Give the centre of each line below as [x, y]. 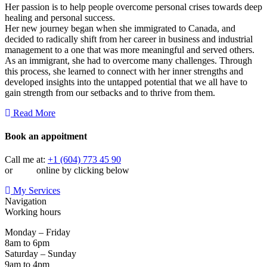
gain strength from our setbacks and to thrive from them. [110, 92]
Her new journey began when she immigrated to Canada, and [120, 28]
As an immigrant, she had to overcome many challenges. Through [128, 60]
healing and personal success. [60, 17]
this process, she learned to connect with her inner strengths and [124, 71]
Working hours [33, 212]
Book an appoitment [46, 136]
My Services [37, 191]
